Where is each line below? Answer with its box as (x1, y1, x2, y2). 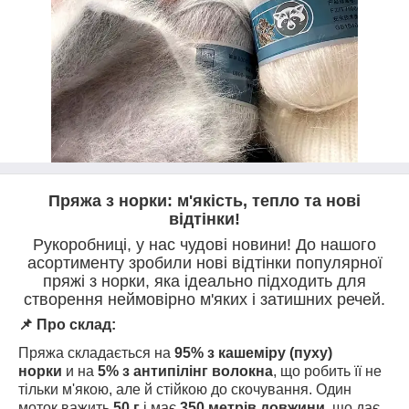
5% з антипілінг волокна (98, 362, 273, 379)
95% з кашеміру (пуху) (174, 344, 332, 361)
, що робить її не (273, 362, 382, 379)
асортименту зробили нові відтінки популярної (26, 254, 383, 272)
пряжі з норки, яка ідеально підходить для (43, 272, 366, 290)
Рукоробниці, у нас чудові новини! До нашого (33, 236, 376, 254)
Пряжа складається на (18, 344, 174, 361)
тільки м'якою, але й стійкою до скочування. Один (18, 381, 351, 397)
